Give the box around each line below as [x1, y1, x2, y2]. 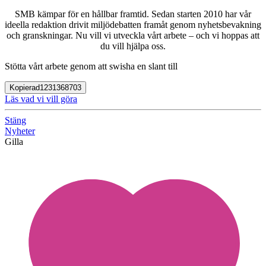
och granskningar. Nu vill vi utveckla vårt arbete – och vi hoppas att [7, 30, 259, 40]
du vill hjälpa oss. [100, 40, 166, 51]
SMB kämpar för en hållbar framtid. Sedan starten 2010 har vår [15, 8, 251, 19]
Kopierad [9, 83, 40, 92]
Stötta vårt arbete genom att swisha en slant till [5, 61, 178, 71]
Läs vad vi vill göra [5, 93, 77, 104]
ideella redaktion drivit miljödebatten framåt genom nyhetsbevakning [5, 19, 261, 30]
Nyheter [5, 125, 35, 136]
